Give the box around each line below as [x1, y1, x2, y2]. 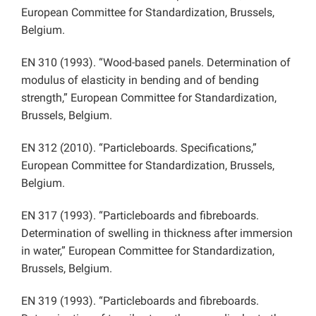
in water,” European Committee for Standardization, [21, 243, 274, 257]
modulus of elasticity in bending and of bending [21, 73, 259, 87]
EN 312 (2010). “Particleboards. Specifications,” [21, 140, 257, 154]
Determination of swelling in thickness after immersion [21, 226, 293, 240]
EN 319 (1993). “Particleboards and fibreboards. [21, 293, 259, 308]
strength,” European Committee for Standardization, [21, 90, 276, 104]
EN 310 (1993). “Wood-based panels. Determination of [21, 55, 291, 69]
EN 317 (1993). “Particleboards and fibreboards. [21, 208, 259, 222]
